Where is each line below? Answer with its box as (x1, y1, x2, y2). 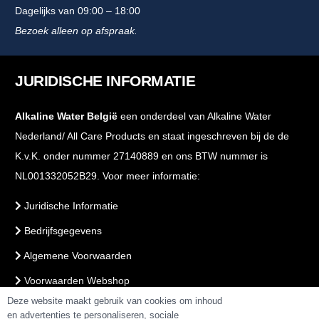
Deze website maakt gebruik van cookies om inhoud (7, 296, 222, 306)
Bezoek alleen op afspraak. (15, 24, 137, 36)
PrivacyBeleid (21, 299, 85, 311)
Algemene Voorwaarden (21, 249, 132, 261)
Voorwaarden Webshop (21, 274, 130, 286)
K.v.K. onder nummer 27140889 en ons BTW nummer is (15, 150, 268, 162)
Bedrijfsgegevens (21, 224, 102, 236)
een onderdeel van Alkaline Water (120, 110, 271, 122)
